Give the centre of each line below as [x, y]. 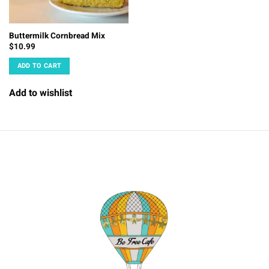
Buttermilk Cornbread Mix [57, 36]
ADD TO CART [39, 66]
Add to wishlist [40, 93]
